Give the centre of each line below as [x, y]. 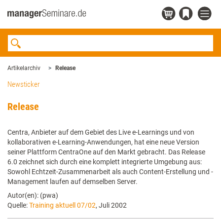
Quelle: [18, 205]
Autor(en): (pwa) [33, 195]
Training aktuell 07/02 [62, 205]
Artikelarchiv [24, 68]
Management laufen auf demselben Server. [73, 182]
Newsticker [24, 84]
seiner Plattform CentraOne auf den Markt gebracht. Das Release [106, 152]
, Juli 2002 [111, 205]
